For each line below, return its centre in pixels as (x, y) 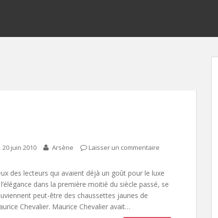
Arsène (63, 147)
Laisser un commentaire (124, 147)
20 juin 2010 (20, 147)
